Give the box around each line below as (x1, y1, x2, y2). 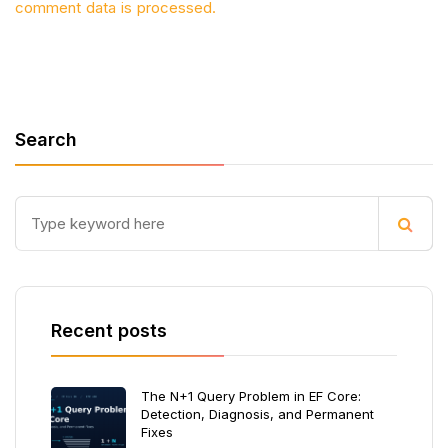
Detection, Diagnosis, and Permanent (141, 406, 374, 422)
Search (15, 129, 77, 150)
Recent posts (51, 320, 167, 341)
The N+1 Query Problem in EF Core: (141, 388, 361, 404)
